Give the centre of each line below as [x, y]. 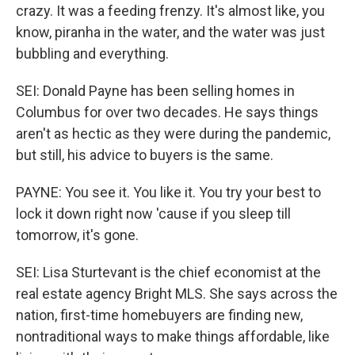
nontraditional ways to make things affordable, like [173, 336]
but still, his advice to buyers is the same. [145, 155]
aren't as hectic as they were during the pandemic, [173, 134]
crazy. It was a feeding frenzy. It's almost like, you [170, 11]
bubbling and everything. [92, 53]
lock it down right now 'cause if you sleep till [153, 214]
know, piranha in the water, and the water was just [170, 32]
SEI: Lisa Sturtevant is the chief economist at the [168, 272]
